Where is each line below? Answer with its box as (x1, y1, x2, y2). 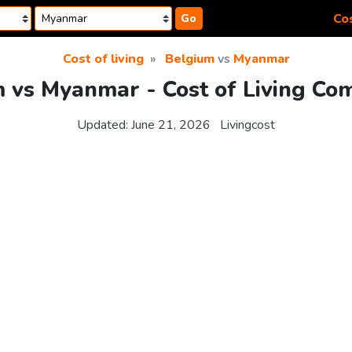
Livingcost (220, 116, 275, 134)
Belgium (164, 50, 214, 68)
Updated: (77, 116, 131, 134)
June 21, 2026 (131, 116, 211, 134)
